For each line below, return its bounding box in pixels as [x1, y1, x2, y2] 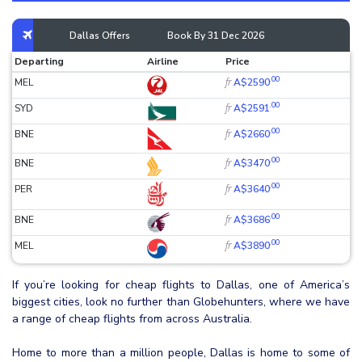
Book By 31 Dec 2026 [167, 28, 264, 42]
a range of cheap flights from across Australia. [12, 310, 252, 326]
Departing [15, 54, 65, 68]
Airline [147, 54, 179, 68]
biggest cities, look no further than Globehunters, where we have [12, 293, 350, 309]
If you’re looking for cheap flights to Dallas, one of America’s [12, 276, 350, 293]
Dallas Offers [69, 28, 130, 42]
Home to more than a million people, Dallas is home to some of [12, 344, 350, 360]
